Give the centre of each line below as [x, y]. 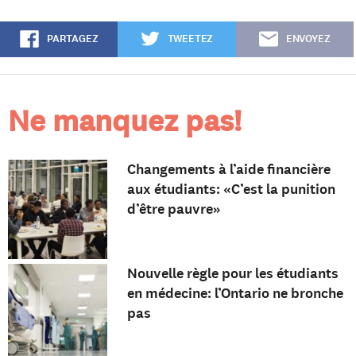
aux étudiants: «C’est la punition [231, 190]
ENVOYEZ [308, 39]
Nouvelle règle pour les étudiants [232, 273]
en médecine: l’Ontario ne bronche [235, 293]
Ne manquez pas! [125, 122]
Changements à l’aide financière [228, 170]
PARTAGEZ [72, 39]
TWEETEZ [190, 39]
